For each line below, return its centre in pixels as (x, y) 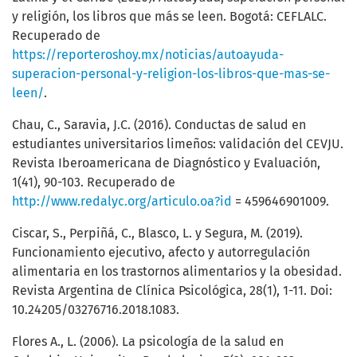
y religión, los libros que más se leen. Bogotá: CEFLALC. (169, 17)
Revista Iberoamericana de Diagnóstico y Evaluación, (166, 163)
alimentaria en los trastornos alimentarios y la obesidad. (177, 272)
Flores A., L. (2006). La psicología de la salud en (148, 342)
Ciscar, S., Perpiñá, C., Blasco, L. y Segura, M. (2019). (157, 233)
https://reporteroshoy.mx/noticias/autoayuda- (148, 55)
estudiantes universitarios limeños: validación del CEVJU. (178, 144)
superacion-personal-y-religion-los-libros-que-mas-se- (171, 74)
